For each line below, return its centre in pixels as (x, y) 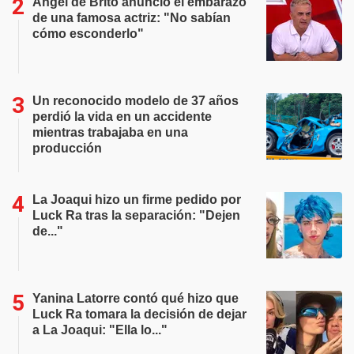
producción (67, 148)
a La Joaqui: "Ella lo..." (100, 330)
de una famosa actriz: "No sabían (132, 18)
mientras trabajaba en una (110, 132)
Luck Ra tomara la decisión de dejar (139, 314)
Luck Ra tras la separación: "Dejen (136, 215)
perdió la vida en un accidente (122, 117)
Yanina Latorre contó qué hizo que (136, 298)
